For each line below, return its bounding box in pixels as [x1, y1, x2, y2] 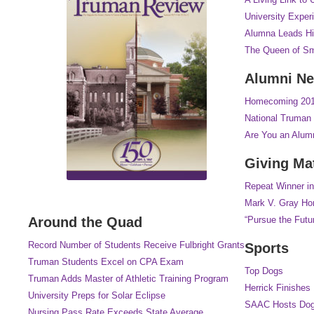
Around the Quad [28, 214, 142, 230]
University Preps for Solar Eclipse [28, 289, 165, 301]
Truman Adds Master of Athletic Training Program [28, 273, 228, 284]
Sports [245, 240, 289, 256]
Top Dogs [245, 265, 283, 276]
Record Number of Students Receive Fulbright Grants [28, 239, 245, 250]
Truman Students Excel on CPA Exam [28, 256, 184, 267]
